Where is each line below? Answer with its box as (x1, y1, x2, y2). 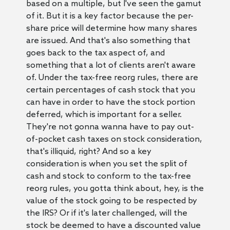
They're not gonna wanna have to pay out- (26, 122, 194, 132)
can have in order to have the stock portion (26, 97, 195, 107)
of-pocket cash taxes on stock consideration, (26, 134, 202, 144)
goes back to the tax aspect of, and (26, 48, 165, 58)
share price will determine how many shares (26, 23, 197, 33)
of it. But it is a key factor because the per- (26, 11, 194, 21)
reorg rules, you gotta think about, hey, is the (26, 183, 204, 194)
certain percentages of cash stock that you (26, 85, 195, 95)
